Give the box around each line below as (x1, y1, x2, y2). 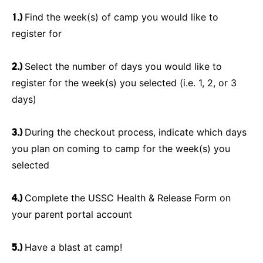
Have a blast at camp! (25, 241, 122, 253)
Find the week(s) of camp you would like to (25, 11, 218, 23)
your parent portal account (12, 208, 132, 220)
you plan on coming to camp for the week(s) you (12, 142, 230, 154)
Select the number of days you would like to (25, 60, 222, 72)
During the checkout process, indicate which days (25, 126, 247, 138)
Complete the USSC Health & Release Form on (25, 191, 231, 204)
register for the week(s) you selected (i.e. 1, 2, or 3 (12, 76, 237, 89)
